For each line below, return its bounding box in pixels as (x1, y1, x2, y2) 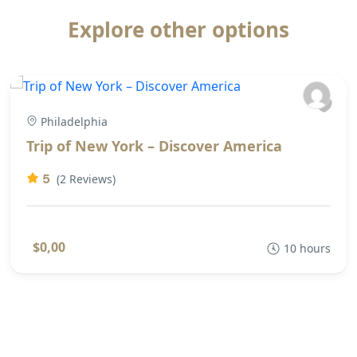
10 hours (284, 240, 331, 256)
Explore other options (68, 14, 289, 44)
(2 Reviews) (57, 171, 116, 186)
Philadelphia (41, 113, 108, 129)
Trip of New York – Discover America (26, 135, 282, 155)
